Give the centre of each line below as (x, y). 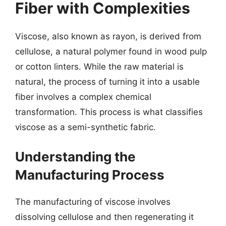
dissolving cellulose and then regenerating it (104, 217)
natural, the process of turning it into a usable (107, 82)
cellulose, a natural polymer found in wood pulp (111, 51)
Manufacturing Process (90, 175)
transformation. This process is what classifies (109, 112)
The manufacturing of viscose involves (93, 202)
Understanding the (75, 156)
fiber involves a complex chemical (83, 97)
